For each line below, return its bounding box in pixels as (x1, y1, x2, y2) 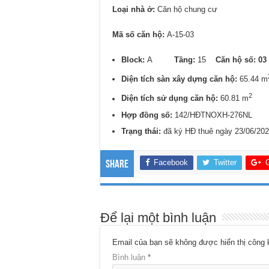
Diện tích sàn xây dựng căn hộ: (121, 74, 240, 84)
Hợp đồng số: (121, 110, 175, 119)
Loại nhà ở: (112, 5, 155, 14)
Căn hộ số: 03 (216, 55, 267, 64)
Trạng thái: (121, 126, 163, 136)
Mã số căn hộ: (112, 30, 167, 39)
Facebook (154, 157, 188, 167)
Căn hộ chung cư (155, 5, 217, 14)
